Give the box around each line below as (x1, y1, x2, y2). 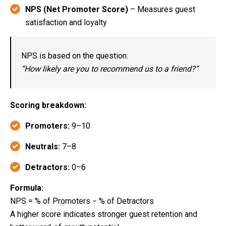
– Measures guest (128, 4, 195, 14)
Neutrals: (25, 141, 60, 151)
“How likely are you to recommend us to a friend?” (21, 64, 198, 74)
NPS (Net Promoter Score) (25, 4, 128, 14)
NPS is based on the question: (21, 50, 128, 61)
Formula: (10, 183, 43, 193)
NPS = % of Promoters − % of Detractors (10, 196, 154, 206)
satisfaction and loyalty (25, 17, 107, 27)
